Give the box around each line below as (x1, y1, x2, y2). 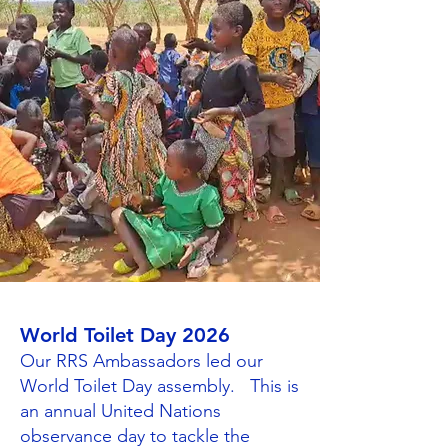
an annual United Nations (20, 400, 221, 422)
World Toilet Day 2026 (20, 323, 230, 347)
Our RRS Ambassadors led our (20, 350, 263, 372)
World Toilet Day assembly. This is (20, 375, 299, 397)
